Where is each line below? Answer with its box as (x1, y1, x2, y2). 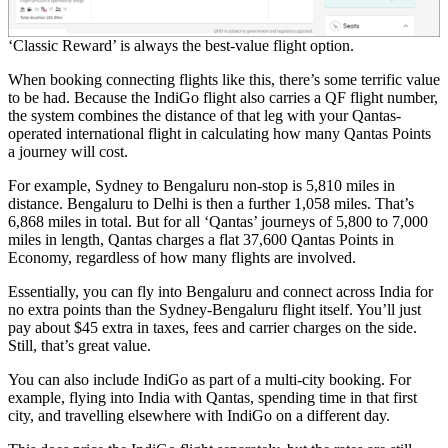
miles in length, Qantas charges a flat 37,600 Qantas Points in (8, 231, 394, 248)
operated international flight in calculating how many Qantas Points (8, 125, 431, 142)
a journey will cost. (8, 143, 128, 160)
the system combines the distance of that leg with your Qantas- (8, 107, 401, 124)
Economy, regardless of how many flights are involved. (8, 249, 356, 266)
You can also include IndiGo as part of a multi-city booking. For (8, 371, 411, 388)
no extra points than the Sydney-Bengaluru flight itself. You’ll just (8, 301, 421, 318)
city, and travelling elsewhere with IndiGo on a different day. (8, 407, 390, 424)
